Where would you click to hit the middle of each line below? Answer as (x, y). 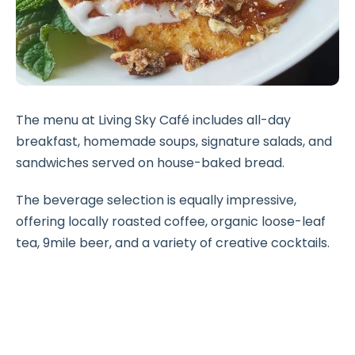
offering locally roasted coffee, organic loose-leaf (171, 222)
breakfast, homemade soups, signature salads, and (174, 142)
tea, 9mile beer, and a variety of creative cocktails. (173, 243)
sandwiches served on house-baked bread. (150, 163)
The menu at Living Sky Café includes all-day (153, 120)
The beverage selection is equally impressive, (156, 200)
